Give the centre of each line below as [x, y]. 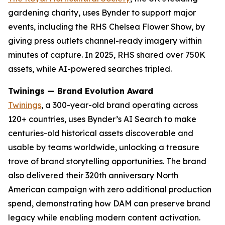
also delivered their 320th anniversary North [93, 175]
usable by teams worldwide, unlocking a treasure [104, 147]
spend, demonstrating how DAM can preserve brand [109, 203]
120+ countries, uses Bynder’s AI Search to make [102, 119]
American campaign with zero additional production [110, 189]
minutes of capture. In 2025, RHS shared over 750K [107, 55]
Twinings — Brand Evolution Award [81, 91]
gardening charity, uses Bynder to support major [102, 13]
